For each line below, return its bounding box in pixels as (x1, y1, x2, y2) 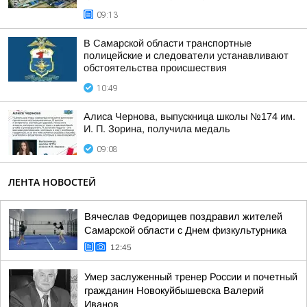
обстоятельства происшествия (84, 62, 227, 73)
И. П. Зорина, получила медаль (84, 123, 230, 134)
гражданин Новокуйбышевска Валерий (84, 285, 264, 296)
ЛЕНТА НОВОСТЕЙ (8, 175, 96, 188)
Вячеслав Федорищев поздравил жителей (84, 211, 282, 222)
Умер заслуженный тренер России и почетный (84, 271, 297, 282)
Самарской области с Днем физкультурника (84, 225, 286, 236)
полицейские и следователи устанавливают (84, 50, 288, 61)
